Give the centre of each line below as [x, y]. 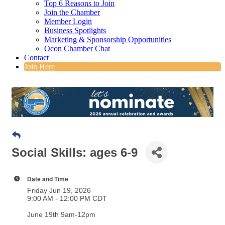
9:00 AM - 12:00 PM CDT [67, 199]
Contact [36, 58]
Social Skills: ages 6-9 [75, 152]
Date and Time [48, 179]
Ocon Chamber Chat [77, 49]
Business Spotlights [75, 31]
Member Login [68, 22]
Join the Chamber [72, 13]
